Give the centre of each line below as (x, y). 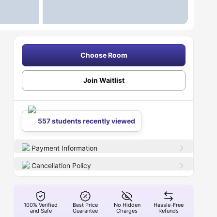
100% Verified (41, 205)
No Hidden (127, 205)
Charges (127, 211)
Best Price (85, 205)
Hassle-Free (169, 205)
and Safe (41, 211)
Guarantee (85, 211)
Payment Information (65, 148)
